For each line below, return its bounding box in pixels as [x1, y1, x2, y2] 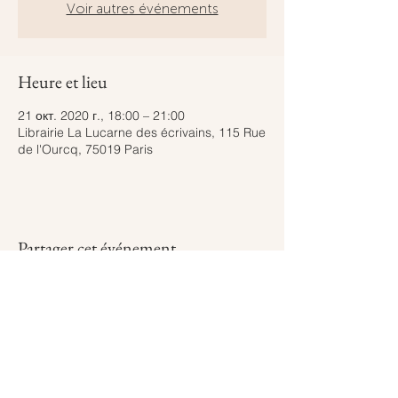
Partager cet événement [18, 236, 176, 259]
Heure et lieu [18, 70, 107, 93]
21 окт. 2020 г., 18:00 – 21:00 [18, 107, 185, 123]
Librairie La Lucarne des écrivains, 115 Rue [18, 124, 266, 140]
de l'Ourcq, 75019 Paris [18, 141, 153, 157]
